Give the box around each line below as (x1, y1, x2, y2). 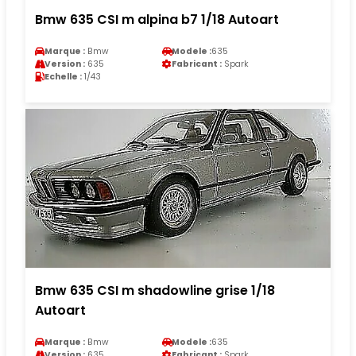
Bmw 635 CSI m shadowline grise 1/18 (35, 281, 275, 300)
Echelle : (44, 70, 82, 83)
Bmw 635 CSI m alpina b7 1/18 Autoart (35, 10, 279, 29)
